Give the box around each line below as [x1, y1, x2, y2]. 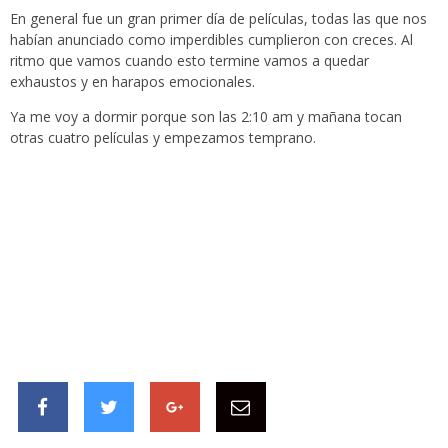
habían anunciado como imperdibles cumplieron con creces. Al [10, 30, 413, 50]
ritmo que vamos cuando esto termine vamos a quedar [10, 51, 369, 71]
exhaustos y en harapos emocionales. [10, 72, 255, 92]
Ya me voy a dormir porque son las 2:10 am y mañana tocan [10, 107, 402, 127]
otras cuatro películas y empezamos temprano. [10, 128, 316, 148]
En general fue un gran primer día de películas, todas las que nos [10, 9, 427, 29]
